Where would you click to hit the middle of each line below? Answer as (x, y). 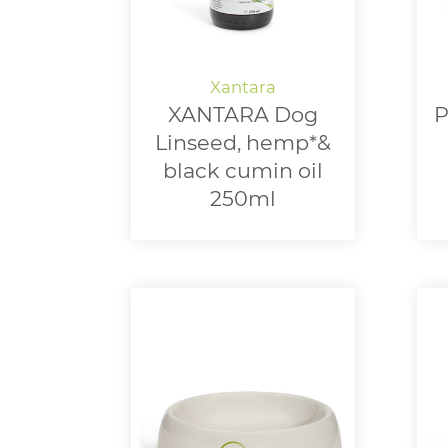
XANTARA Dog (243, 115)
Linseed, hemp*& (243, 143)
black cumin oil (243, 171)
